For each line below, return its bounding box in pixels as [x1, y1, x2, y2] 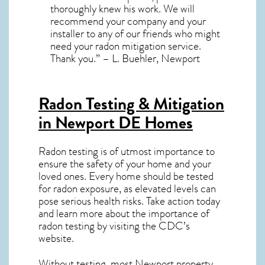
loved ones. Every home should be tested [38, 167, 214, 185]
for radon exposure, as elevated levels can [38, 180, 216, 197]
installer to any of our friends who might [50, 25, 220, 42]
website [38, 230, 72, 247]
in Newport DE [38, 109, 141, 135]
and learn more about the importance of [38, 205, 209, 222]
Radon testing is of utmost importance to [38, 143, 215, 160]
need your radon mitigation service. [50, 37, 201, 54]
